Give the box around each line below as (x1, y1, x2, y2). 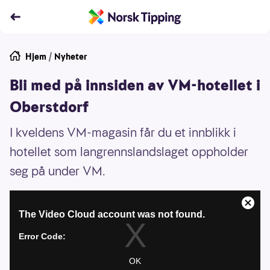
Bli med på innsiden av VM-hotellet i (10, 75, 260, 96)
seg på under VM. (10, 163, 105, 180)
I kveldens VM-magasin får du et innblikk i (10, 124, 236, 141)
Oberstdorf (10, 97, 89, 118)
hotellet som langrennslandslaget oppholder (10, 143, 248, 160)
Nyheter (54, 51, 87, 63)
